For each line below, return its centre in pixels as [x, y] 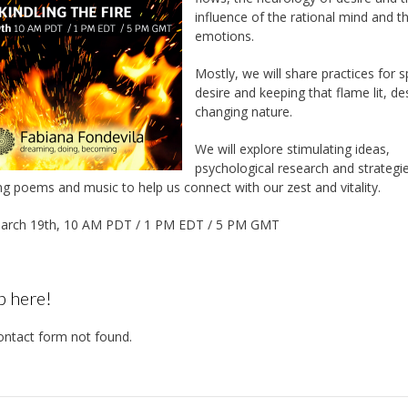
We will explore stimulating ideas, [293, 148]
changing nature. [244, 111]
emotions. [225, 36]
